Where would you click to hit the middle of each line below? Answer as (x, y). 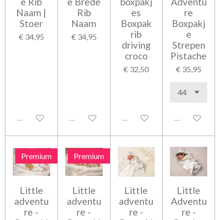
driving (136, 45)
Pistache (189, 55)
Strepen (189, 45)
